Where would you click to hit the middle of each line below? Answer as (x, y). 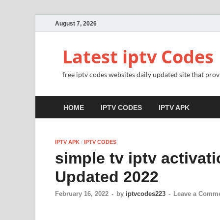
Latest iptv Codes (138, 57)
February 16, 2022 (82, 194)
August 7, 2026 (76, 23)
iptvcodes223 (146, 194)
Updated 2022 (107, 177)
